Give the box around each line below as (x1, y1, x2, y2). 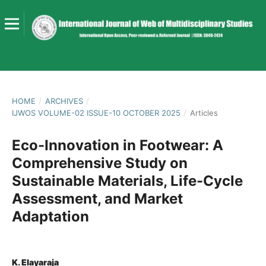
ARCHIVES (45, 96, 83, 106)
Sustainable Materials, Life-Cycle (11, 172, 243, 189)
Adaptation (11, 207, 89, 225)
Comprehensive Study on (11, 154, 188, 172)
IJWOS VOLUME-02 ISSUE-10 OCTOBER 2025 (11, 107, 180, 118)
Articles (189, 107, 218, 118)
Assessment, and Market (11, 189, 183, 207)
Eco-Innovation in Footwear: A (11, 136, 223, 154)
